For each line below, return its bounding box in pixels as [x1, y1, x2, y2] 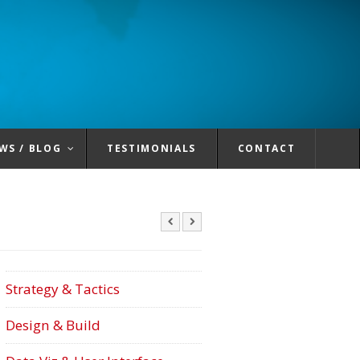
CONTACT [237, 141, 296, 155]
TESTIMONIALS [107, 141, 196, 155]
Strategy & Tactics [6, 280, 120, 298]
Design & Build [6, 316, 100, 334]
